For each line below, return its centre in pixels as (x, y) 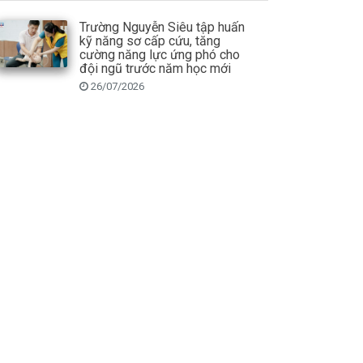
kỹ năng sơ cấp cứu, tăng (149, 41)
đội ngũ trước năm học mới (155, 68)
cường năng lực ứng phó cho (159, 54)
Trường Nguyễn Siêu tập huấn (162, 27)
